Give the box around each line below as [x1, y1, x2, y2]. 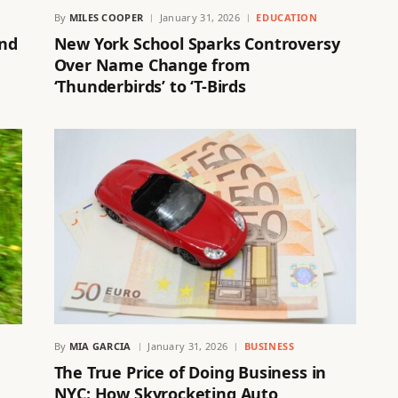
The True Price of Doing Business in [53, 362, 327, 384]
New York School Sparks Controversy [53, 33, 340, 55]
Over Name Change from [53, 54, 251, 76]
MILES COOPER [68, 11, 144, 25]
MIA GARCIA [68, 339, 131, 354]
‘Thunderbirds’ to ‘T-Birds [53, 76, 246, 98]
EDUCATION [256, 11, 318, 25]
